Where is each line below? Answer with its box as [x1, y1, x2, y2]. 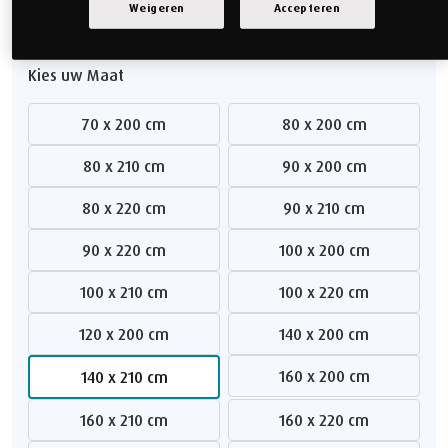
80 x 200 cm [290, 113, 367, 134]
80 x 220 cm [91, 197, 166, 218]
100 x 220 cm [285, 281, 369, 302]
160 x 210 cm [86, 409, 168, 430]
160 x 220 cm [285, 409, 369, 430]
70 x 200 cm [90, 113, 166, 134]
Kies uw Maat [28, 64, 124, 85]
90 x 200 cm [290, 155, 367, 176]
